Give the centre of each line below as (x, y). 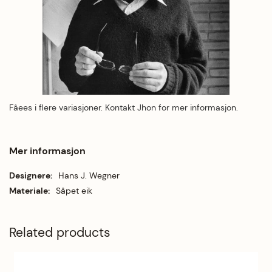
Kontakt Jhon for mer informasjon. (173, 107)
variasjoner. (82, 107)
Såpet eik (74, 191)
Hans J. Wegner (89, 176)
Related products (60, 232)
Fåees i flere (34, 107)
